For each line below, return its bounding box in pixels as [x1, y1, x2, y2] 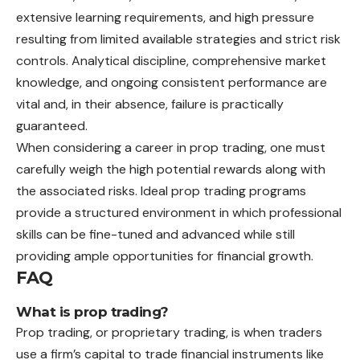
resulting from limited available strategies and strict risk [16, 31, 341, 48]
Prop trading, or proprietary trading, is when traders [16, 323, 322, 341]
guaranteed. [16, 117, 88, 135]
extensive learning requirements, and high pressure [16, 9, 314, 27]
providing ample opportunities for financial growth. [16, 247, 313, 265]
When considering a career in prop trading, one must [16, 139, 325, 157]
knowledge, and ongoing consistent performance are [16, 74, 327, 92]
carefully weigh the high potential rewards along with [16, 161, 325, 178]
